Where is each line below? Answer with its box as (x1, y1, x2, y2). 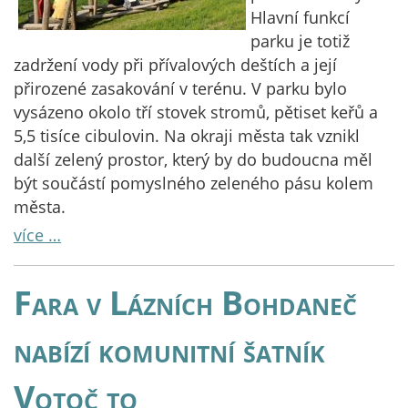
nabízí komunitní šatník (14, 327, 325, 372)
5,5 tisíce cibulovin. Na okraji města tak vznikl (14, 125, 360, 147)
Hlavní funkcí (250, 6, 350, 28)
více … (14, 224, 61, 246)
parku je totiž (250, 30, 350, 52)
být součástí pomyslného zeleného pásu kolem (14, 172, 373, 194)
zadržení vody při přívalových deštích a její (14, 54, 337, 76)
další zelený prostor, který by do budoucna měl (14, 148, 372, 170)
